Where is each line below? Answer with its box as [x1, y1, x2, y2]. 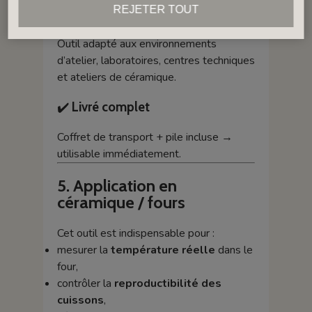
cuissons [56, 292, 104, 308]
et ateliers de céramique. [56, 70, 176, 86]
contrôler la [56, 275, 114, 291]
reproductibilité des [114, 275, 221, 291]
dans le [214, 242, 253, 258]
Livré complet [71, 99, 150, 116]
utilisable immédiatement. [56, 146, 181, 162]
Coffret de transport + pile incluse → [56, 129, 233, 145]
